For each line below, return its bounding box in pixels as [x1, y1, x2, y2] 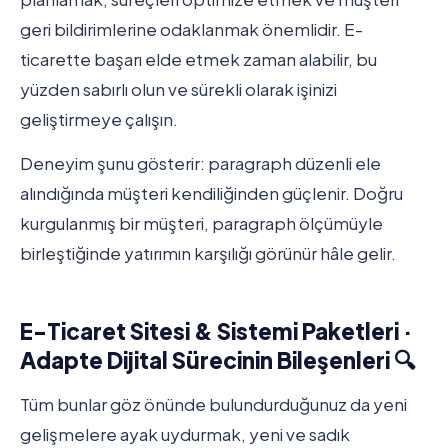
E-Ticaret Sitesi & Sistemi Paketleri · [20, 317, 412, 346]
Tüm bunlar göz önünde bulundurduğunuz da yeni [20, 392, 407, 415]
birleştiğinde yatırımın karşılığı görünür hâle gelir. [20, 242, 396, 265]
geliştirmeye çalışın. [20, 107, 178, 130]
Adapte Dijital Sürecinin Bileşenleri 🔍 [20, 346, 416, 375]
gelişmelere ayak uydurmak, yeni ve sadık [20, 422, 350, 445]
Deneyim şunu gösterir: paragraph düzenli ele [20, 152, 381, 175]
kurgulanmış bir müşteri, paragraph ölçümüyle [20, 212, 383, 235]
